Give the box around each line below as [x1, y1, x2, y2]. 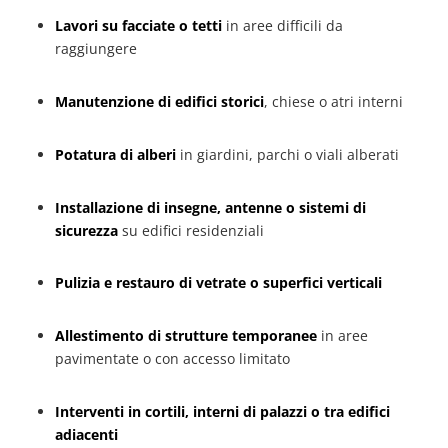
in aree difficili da [221, 16, 343, 36]
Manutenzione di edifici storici [54, 92, 264, 112]
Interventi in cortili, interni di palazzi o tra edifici [54, 402, 390, 422]
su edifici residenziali [117, 220, 264, 240]
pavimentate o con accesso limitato [54, 349, 290, 369]
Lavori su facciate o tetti [54, 16, 222, 36]
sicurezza [54, 220, 118, 240]
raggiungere [54, 39, 137, 59]
